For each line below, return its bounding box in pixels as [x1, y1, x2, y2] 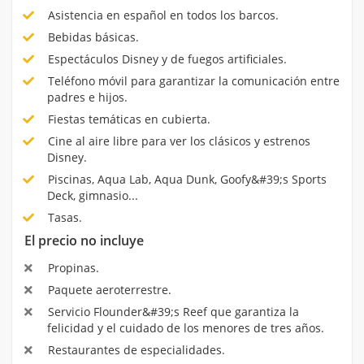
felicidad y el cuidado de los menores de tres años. [47, 320, 324, 336]
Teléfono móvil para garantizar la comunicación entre [44, 73, 340, 89]
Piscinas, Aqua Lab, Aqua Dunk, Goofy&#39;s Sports [44, 171, 327, 188]
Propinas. [44, 260, 99, 276]
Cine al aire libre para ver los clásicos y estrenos [44, 133, 310, 149]
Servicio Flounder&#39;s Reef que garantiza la [44, 304, 299, 320]
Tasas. [44, 210, 82, 226]
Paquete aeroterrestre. [44, 282, 171, 298]
